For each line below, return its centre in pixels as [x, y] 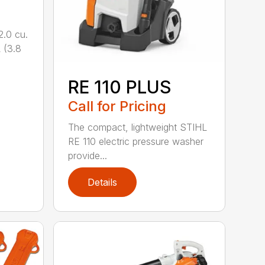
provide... [88, 156]
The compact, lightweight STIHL [138, 127]
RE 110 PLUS [120, 87]
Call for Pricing [117, 106]
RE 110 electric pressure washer [136, 142]
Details [103, 182]
